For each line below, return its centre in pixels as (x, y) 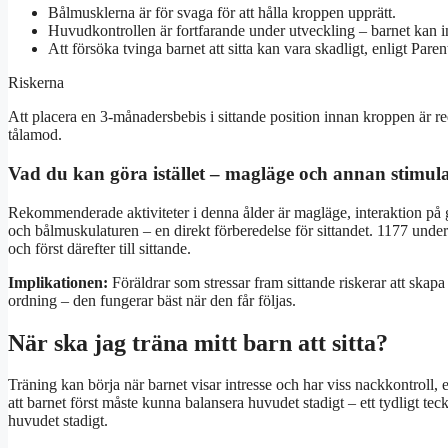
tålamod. (35, 135)
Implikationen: (58, 282)
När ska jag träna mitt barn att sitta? (198, 342)
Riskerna (36, 83)
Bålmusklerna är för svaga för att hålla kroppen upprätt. (222, 13)
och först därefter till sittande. (99, 248)
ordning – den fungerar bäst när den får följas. (152, 300)
